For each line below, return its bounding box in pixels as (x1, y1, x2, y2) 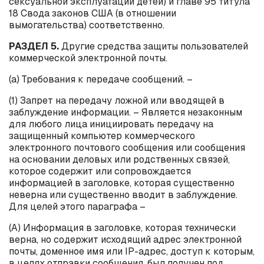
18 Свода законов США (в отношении (9, 6, 176, 19)
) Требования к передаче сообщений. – (16, 72, 193, 85)
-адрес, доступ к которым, (134, 245, 255, 258)
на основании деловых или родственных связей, (9, 153, 230, 166)
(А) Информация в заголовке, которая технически (9, 221, 236, 234)
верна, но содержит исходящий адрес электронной (9, 233, 242, 246)
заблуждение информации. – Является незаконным (9, 105, 242, 118)
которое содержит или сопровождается (9, 164, 191, 177)
